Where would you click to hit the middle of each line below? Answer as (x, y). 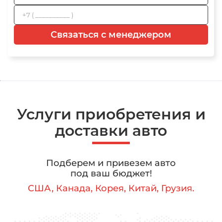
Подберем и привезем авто (111, 163)
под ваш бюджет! (111, 174)
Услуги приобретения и (111, 114)
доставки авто (111, 131)
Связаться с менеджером (111, 35)
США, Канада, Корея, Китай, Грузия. (111, 189)
